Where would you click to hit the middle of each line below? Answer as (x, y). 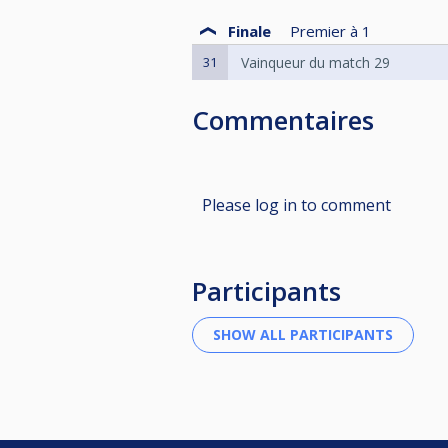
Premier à (324, 31)
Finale (249, 31)
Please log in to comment (296, 204)
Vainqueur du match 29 (315, 62)
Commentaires (283, 119)
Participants (266, 290)
